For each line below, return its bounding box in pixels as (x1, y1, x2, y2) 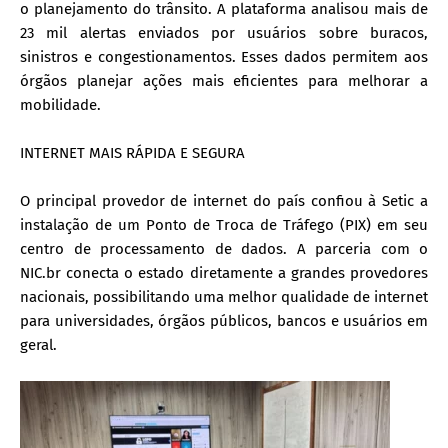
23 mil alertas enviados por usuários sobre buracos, (20, 23, 428, 42)
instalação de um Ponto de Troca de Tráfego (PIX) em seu (20, 215, 428, 234)
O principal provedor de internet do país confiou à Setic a (20, 191, 428, 210)
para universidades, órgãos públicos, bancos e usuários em (20, 311, 428, 330)
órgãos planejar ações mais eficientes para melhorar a (20, 71, 428, 90)
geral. (20, 335, 57, 354)
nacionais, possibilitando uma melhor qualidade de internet (20, 287, 428, 306)
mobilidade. (20, 95, 101, 114)
